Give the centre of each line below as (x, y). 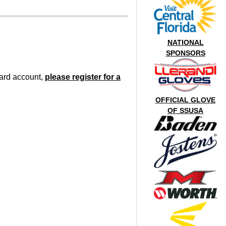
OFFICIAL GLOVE (186, 100)
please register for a (83, 77)
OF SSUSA (186, 110)
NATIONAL (185, 42)
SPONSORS (185, 53)
